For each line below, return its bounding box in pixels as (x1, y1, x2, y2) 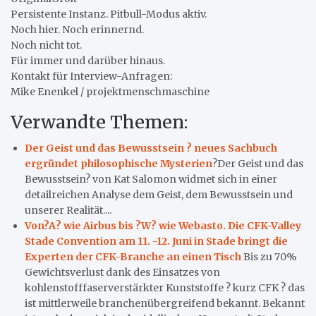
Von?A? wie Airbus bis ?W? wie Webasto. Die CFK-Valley (25, 219, 301, 232)
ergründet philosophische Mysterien (25, 157, 212, 170)
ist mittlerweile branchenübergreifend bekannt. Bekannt (25, 296, 305, 310)
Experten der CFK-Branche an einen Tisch (25, 250, 241, 263)
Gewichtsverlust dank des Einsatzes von (25, 265, 220, 279)
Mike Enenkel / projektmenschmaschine (11, 85, 209, 98)
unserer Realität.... (25, 203, 111, 217)
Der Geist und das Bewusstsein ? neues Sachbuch (25, 141, 277, 154)
